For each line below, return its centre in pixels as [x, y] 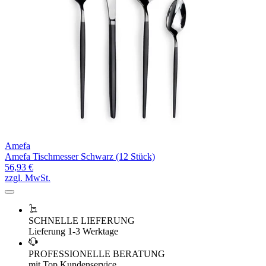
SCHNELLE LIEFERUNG [82, 220]
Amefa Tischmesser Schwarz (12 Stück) [80, 156]
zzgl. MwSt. [28, 178]
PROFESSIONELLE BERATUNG [97, 254]
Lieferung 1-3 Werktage [73, 231]
